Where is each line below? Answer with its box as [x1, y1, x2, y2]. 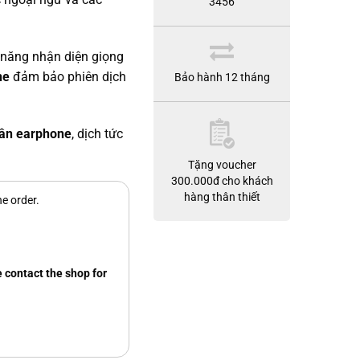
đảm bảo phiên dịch [13, 68, 126, 84]
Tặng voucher [187, 158, 256, 171]
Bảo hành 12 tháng [174, 71, 270, 84]
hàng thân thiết [183, 190, 260, 203]
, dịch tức [72, 125, 123, 141]
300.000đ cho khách [170, 174, 273, 187]
